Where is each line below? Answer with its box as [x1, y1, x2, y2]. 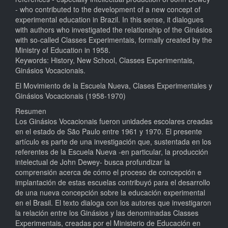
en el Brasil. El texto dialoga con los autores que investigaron [15, 197, 211, 208]
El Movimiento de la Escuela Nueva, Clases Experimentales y [15, 80, 212, 91]
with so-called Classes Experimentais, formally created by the [15, 34, 212, 45]
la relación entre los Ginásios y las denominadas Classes [15, 207, 198, 218]
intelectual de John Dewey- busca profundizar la [15, 156, 170, 167]
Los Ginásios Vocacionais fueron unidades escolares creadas [15, 116, 213, 126]
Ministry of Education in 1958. [15, 44, 110, 55]
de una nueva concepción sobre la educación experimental [15, 187, 205, 197]
